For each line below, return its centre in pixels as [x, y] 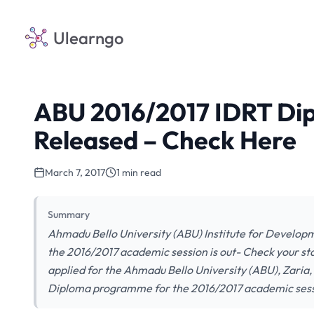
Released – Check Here [165, 140]
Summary [69, 214]
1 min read [139, 172]
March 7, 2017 [75, 172]
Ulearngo [89, 38]
